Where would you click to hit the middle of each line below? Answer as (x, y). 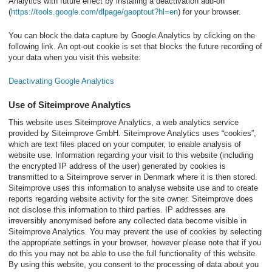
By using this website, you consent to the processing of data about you (134, 264)
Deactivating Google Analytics (61, 81)
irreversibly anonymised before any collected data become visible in (127, 221)
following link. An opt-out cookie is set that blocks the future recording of (135, 46)
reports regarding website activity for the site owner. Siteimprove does (131, 199)
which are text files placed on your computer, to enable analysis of (125, 144)
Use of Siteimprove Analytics (70, 105)
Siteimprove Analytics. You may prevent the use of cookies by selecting (135, 232)
